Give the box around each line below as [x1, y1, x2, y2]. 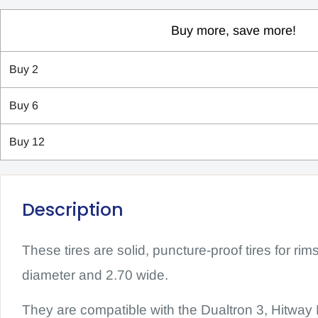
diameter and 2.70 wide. [22, 268, 168, 283]
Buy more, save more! [170, 23, 296, 38]
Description [22, 197, 124, 222]
